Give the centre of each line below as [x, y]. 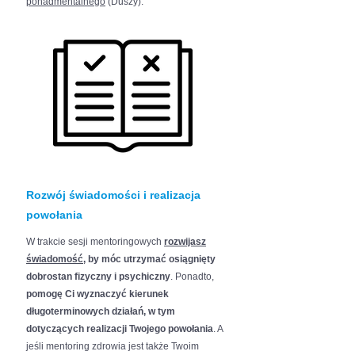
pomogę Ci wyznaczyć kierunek [97, 294]
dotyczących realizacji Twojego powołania [120, 329]
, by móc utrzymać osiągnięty [149, 259]
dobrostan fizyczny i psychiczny [98, 277]
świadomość [55, 259]
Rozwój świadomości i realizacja [113, 195]
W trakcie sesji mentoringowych [95, 242]
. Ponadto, [192, 277]
